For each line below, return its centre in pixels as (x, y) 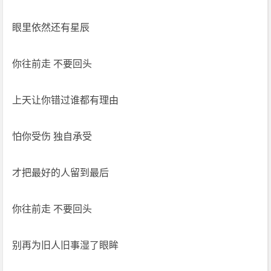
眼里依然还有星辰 (51, 28)
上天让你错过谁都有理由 (66, 100)
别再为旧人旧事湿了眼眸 (66, 245)
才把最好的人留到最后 (61, 173)
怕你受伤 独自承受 (52, 136)
